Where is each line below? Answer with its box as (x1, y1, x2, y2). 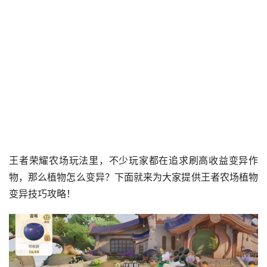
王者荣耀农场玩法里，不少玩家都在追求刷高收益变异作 (9, 154, 258, 167)
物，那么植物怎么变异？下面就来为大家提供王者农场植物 (9, 171, 258, 184)
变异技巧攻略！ (9, 188, 76, 200)
